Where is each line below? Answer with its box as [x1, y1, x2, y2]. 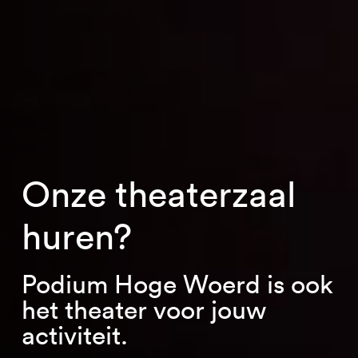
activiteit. [21, 319, 128, 351]
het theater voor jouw [21, 293, 266, 325]
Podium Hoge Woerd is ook [21, 268, 333, 300]
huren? [21, 214, 132, 257]
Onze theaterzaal [21, 172, 296, 215]
